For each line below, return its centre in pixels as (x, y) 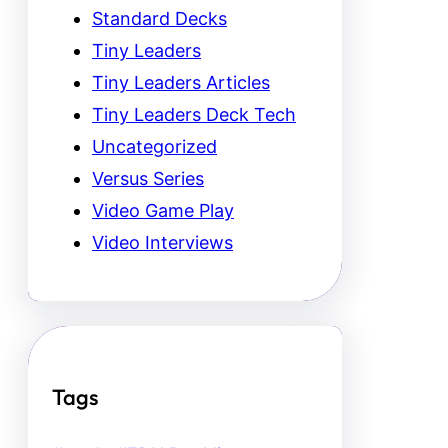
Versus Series (148, 178)
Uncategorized (154, 146)
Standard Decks (159, 18)
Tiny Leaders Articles (181, 82)
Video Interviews (162, 242)
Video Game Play (163, 210)
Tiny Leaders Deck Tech (194, 114)
